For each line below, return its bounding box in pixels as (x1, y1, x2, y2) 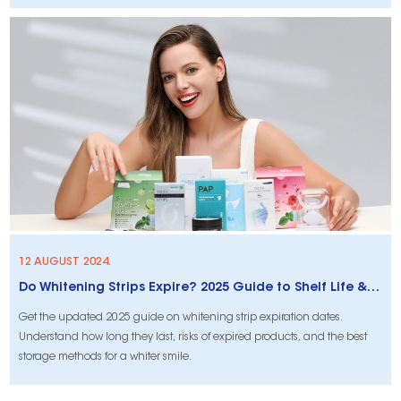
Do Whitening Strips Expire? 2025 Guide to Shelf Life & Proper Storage (367, 281, 380, 294)
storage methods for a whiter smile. (19, 351, 192, 363)
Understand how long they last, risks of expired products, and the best (19, 331, 368, 343)
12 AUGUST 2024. (19, 256, 112, 268)
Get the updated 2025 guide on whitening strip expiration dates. (19, 311, 344, 323)
